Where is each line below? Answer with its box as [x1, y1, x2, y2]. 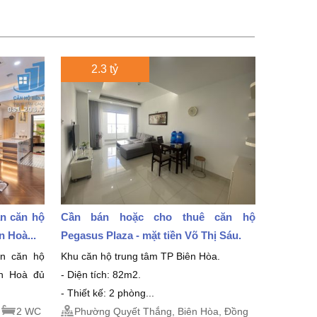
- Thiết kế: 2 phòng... [60, 287, 154, 299]
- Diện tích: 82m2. [60, 268, 141, 280]
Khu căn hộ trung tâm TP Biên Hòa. [60, 250, 220, 262]
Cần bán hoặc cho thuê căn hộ [60, 210, 255, 223]
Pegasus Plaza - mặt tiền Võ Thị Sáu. [60, 229, 241, 241]
